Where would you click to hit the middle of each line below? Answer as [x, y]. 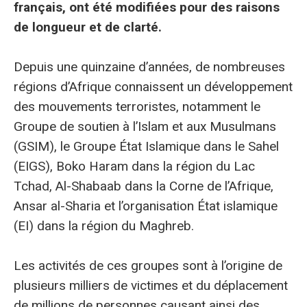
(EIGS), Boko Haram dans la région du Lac [134, 166]
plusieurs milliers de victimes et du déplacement [151, 286]
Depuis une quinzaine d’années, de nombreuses [149, 66]
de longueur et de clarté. [88, 27]
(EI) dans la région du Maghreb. [104, 225]
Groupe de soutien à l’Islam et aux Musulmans [145, 126]
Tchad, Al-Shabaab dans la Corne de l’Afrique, [144, 186]
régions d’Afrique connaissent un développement [153, 86]
